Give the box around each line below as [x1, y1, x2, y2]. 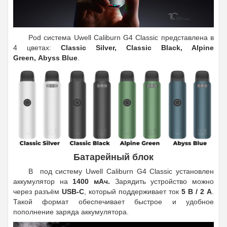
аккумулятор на [13, 177, 73, 186]
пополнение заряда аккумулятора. [13, 208, 129, 216]
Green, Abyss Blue [13, 53, 78, 62]
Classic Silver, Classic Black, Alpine [61, 43, 214, 52]
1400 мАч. [72, 177, 115, 186]
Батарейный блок [73, 152, 154, 163]
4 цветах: [13, 43, 61, 52]
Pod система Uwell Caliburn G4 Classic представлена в [28, 33, 214, 42]
